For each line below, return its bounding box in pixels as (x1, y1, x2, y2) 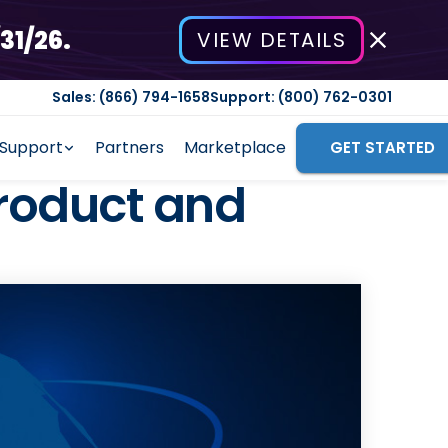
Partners (94, 136, 164, 159)
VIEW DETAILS (197, 26, 346, 54)
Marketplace (183, 136, 286, 159)
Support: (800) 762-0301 (210, 87, 392, 107)
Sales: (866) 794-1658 (52, 87, 210, 107)
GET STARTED (329, 137, 435, 158)
